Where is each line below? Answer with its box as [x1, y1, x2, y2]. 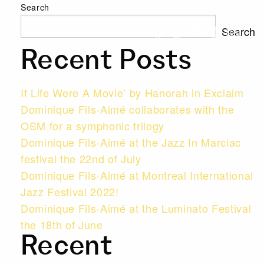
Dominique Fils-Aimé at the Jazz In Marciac [21, 134, 241, 150]
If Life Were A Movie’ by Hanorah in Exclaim [21, 85, 244, 100]
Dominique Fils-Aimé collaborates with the [21, 101, 235, 117]
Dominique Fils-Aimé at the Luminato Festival [21, 200, 252, 216]
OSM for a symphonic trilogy [21, 118, 165, 133]
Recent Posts [21, 49, 192, 77]
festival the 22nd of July [21, 151, 141, 166]
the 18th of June [21, 217, 103, 232]
